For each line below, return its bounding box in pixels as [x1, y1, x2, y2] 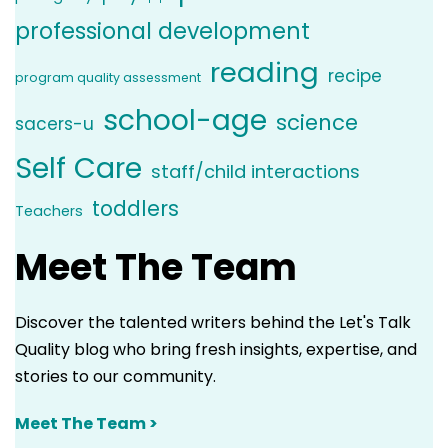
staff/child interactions [151, 158, 360, 184]
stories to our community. [15, 364, 216, 388]
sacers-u [15, 111, 94, 136]
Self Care [15, 147, 142, 188]
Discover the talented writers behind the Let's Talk [15, 310, 411, 334]
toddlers [92, 193, 179, 223]
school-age [103, 99, 267, 140]
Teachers [15, 200, 83, 221]
